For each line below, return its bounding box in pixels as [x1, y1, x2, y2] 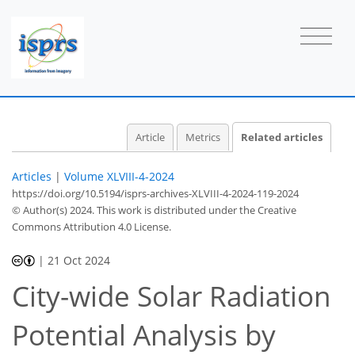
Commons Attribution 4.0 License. [12, 219, 171, 234]
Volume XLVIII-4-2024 [64, 168, 174, 184]
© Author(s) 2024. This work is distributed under [12, 202, 239, 217]
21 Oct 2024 [48, 252, 111, 268]
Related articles [241, 130, 323, 144]
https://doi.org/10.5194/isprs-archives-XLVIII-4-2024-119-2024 [12, 185, 299, 200]
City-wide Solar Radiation [12, 277, 330, 315]
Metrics [185, 130, 220, 144]
